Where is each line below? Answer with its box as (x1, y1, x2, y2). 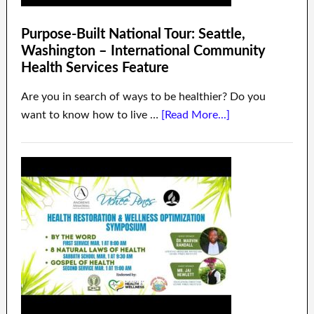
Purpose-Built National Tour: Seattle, (20, 27, 245, 41)
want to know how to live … (20, 109, 161, 121)
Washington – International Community (20, 43, 266, 58)
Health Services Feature (20, 60, 169, 75)
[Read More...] (161, 109, 230, 121)
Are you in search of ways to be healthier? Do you (20, 90, 266, 102)
